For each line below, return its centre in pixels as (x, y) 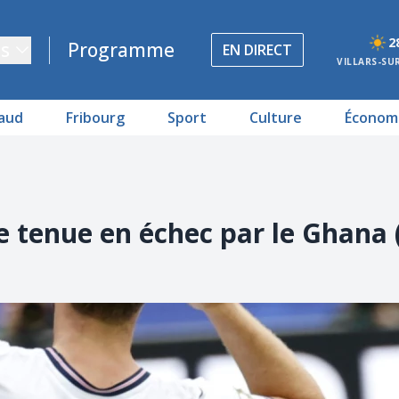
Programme (122, 49)
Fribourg (95, 118)
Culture (276, 118)
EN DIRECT (258, 50)
